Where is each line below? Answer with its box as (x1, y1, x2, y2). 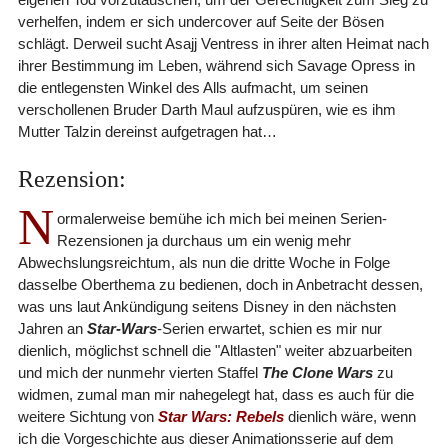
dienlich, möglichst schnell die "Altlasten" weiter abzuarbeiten (17, 341, 412, 359)
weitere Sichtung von (17, 407, 158, 425)
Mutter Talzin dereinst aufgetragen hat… (17, 122, 277, 140)
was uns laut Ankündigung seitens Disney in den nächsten (17, 297, 396, 315)
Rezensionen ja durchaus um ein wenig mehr (56, 231, 351, 249)
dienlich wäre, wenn (283, 407, 416, 425)
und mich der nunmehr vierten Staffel (17, 363, 262, 381)
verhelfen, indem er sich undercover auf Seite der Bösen (17, 12, 384, 30)
